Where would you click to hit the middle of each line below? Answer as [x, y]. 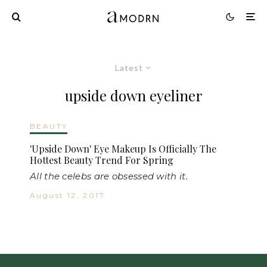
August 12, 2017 [67, 195]
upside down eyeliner [133, 95]
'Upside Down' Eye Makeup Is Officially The [123, 148]
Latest [129, 67]
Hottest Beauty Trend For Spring [102, 160]
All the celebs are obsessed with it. [109, 176]
